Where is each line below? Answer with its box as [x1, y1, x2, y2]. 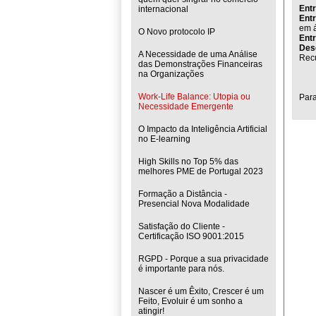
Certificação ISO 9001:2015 [138, 231, 244, 241]
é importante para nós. [138, 264, 224, 274]
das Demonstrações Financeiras [138, 59, 262, 69]
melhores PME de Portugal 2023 [138, 166, 263, 176]
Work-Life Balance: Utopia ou [138, 92, 250, 102]
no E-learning [138, 134, 190, 144]
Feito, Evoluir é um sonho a [138, 296, 243, 306]
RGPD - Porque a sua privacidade [138, 254, 269, 264]
